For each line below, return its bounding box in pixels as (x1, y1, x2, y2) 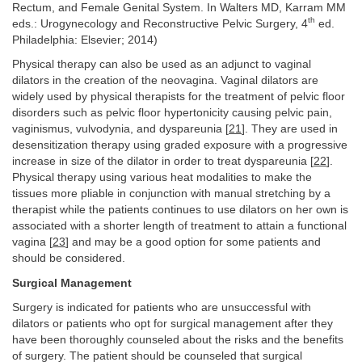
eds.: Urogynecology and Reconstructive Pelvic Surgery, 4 (12, 17, 308, 30)
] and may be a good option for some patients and (65, 236, 321, 248)
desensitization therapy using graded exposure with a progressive (12, 139, 347, 151)
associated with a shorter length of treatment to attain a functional (12, 220, 347, 232)
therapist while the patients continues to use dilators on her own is (12, 204, 348, 216)
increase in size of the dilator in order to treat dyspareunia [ (12, 155, 314, 167)
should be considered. (12, 252, 125, 264)
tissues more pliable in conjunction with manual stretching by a (12, 187, 330, 200)
